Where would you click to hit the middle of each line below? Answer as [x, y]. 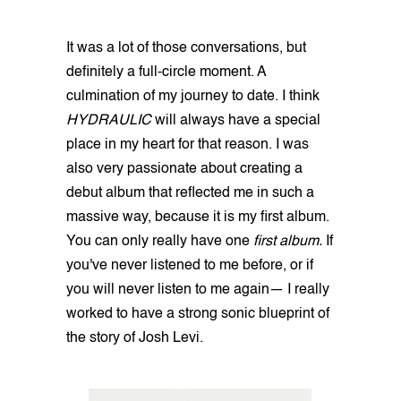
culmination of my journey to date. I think [193, 96]
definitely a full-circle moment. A [166, 72]
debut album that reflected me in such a [190, 193]
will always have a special [236, 120]
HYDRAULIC [109, 120]
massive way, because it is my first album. [198, 217]
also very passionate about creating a [184, 169]
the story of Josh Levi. [137, 338]
